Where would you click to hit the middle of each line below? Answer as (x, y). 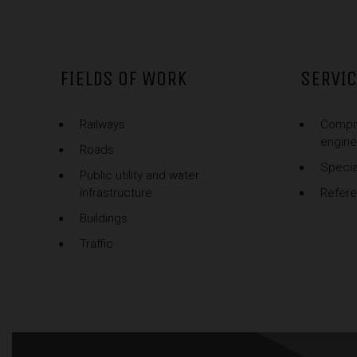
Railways (102, 125)
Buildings (103, 219)
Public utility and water (139, 176)
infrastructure (116, 193)
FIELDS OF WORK (123, 79)
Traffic (96, 244)
